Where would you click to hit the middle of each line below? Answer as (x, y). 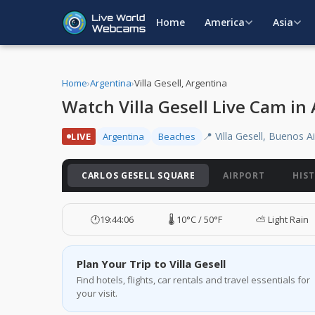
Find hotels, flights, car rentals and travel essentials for (193, 280)
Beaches (177, 136)
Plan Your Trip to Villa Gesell (151, 264)
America (225, 22)
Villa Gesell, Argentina (181, 83)
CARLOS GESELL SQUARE (139, 175)
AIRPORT (244, 175)
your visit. (97, 293)
